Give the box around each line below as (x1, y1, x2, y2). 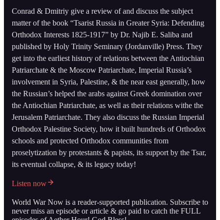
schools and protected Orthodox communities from (12, 136, 168, 145)
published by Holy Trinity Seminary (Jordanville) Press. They (12, 42, 202, 51)
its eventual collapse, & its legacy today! (12, 160, 136, 168)
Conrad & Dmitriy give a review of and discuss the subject (12, 6, 193, 15)
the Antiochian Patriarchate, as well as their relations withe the (12, 101, 203, 110)
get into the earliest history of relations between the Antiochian (12, 54, 204, 62)
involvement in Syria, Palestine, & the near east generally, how (12, 77, 205, 86)
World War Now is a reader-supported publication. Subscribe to (12, 197, 208, 206)
